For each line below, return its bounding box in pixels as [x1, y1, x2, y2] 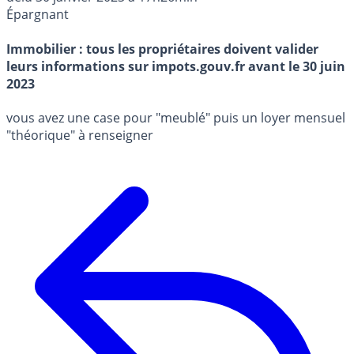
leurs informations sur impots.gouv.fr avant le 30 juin [6, 57, 345, 75]
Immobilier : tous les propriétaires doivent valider [6, 40, 318, 58]
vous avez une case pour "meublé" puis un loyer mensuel [6, 108, 345, 126]
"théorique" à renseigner [6, 126, 153, 144]
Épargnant [6, 6, 69, 24]
